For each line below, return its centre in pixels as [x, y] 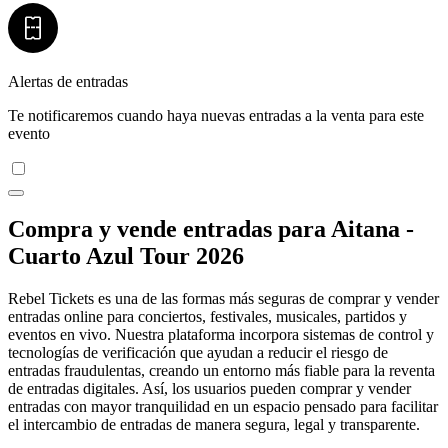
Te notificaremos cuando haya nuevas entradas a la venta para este [216, 115]
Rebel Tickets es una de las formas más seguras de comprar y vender [223, 299]
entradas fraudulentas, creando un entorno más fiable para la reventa [221, 371]
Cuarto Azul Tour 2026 [126, 256]
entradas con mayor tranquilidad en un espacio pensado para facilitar [223, 407]
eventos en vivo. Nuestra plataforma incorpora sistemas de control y [221, 335]
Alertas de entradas [68, 81]
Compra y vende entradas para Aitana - [211, 229]
